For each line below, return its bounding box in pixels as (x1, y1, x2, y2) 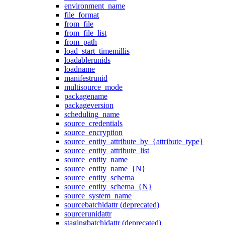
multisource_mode (64, 83, 123, 91)
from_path (64, 38, 97, 46)
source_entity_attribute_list (64, 146, 149, 155)
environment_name (64, 2, 125, 10)
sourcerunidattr (64, 209, 111, 218)
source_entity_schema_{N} (64, 182, 152, 191)
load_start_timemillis (64, 47, 130, 55)
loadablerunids (64, 56, 110, 64)
